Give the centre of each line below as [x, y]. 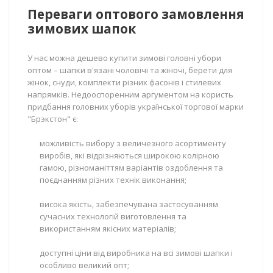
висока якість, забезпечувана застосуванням [129, 204]
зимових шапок [82, 29]
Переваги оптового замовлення [136, 14]
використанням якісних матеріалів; [108, 229]
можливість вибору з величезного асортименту [133, 143]
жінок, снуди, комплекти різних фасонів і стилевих [124, 82]
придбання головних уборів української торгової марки [136, 107]
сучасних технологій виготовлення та [113, 216]
